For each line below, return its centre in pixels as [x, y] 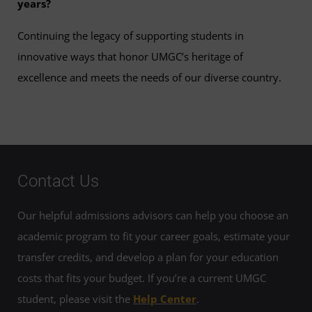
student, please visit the [75, 299]
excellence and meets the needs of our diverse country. [149, 77]
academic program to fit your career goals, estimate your [154, 236]
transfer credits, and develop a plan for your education [148, 257]
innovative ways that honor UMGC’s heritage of [130, 56]
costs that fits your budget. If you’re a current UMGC [142, 278]
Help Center [165, 299]
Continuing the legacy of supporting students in [131, 35]
